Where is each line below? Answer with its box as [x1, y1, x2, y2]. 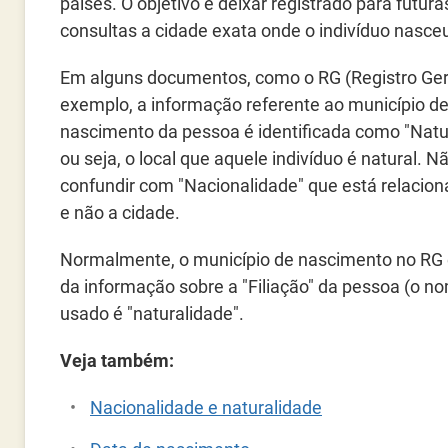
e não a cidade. [60, 202, 180, 223]
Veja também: [60, 350, 174, 371]
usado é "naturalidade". [60, 303, 244, 324]
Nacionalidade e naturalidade [90, 397, 322, 418]
